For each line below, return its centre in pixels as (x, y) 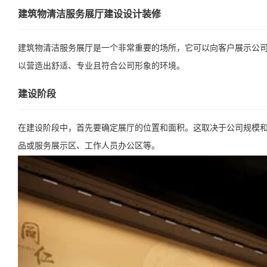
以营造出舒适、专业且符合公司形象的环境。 (101, 66)
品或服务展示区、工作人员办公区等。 (89, 146)
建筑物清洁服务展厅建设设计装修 (89, 14)
